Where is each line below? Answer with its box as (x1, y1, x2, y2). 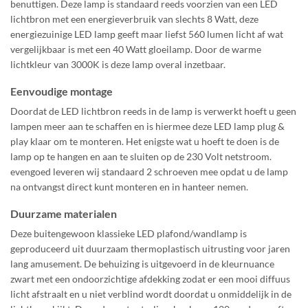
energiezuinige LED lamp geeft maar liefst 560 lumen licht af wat (10, 27, 283, 40)
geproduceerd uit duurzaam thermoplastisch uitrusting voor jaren (10, 243, 290, 255)
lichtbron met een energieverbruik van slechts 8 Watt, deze (10, 12, 258, 25)
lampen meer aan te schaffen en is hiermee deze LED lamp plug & (10, 120, 285, 132)
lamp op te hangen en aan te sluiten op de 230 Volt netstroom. (10, 150, 272, 162)
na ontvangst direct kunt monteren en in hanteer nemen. (10, 180, 250, 192)
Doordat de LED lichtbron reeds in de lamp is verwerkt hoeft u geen (10, 104, 296, 117)
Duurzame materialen (10, 207, 117, 221)
